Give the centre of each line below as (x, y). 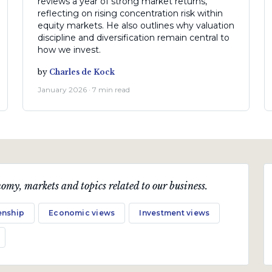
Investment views (175, 213)
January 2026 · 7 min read (83, 90)
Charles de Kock (82, 72)
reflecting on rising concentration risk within (130, 14)
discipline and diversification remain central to (133, 38)
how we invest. (69, 50)
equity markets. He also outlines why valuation (136, 26)
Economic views (82, 213)
